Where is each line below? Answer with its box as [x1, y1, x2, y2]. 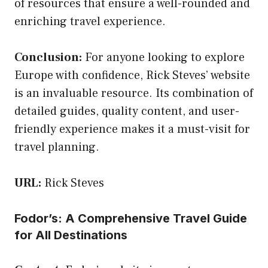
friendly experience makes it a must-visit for [14, 121, 250, 137]
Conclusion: [14, 49, 82, 65]
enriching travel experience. [14, 13, 166, 29]
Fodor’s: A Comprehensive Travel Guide [14, 211, 247, 226]
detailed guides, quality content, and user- [14, 103, 239, 119]
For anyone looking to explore [82, 49, 245, 65]
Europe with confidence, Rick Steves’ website [14, 67, 250, 83]
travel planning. [14, 139, 99, 155]
